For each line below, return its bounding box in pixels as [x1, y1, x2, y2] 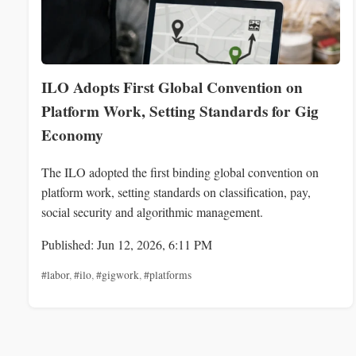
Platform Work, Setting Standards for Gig [41, 100, 319, 122]
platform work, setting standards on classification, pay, [41, 184, 311, 201]
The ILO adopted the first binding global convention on [41, 164, 319, 181]
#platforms [144, 268, 192, 283]
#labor [41, 268, 69, 283]
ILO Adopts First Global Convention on [41, 76, 303, 99]
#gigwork [96, 268, 139, 283]
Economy [41, 124, 103, 146]
